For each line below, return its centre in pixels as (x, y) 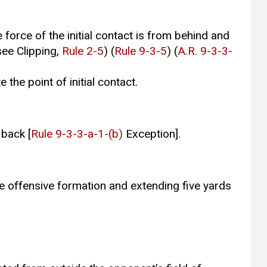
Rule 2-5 (83, 51)
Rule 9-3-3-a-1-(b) (77, 134)
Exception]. (151, 134)
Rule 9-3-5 (140, 51)
